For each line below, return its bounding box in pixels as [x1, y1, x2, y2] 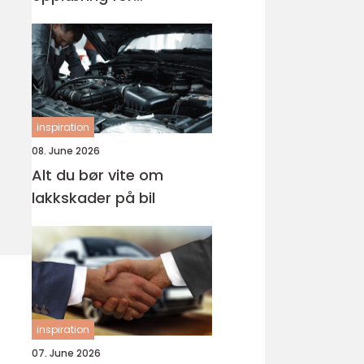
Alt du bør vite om [32, 165, 163, 185]
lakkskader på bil [32, 188, 155, 208]
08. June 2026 [32, 144, 100, 158]
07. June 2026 [32, 346, 101, 360]
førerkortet [32, 8, 113, 28]
